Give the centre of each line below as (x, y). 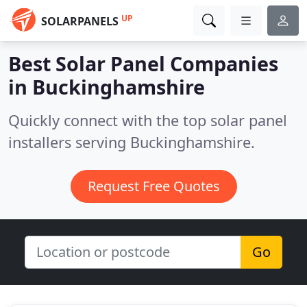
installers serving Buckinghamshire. (132, 142)
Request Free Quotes (153, 186)
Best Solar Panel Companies (143, 63)
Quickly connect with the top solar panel (148, 120)
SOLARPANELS (80, 21)
